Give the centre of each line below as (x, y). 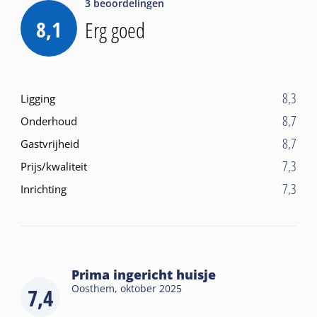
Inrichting (44, 189)
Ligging (38, 98)
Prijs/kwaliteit (54, 166)
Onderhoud (49, 121)
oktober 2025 (151, 288)
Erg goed (115, 30)
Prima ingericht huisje (144, 274)
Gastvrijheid (50, 143)
